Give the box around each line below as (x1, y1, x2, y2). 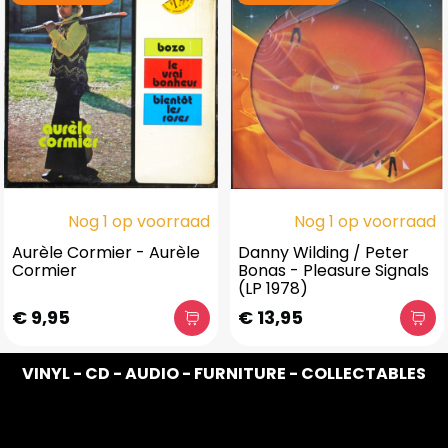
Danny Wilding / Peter (238, 241, 409, 264)
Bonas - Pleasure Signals (238, 259, 429, 282)
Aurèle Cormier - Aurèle (12, 241, 200, 264)
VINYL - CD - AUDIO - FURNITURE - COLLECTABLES (22, 361, 426, 385)
